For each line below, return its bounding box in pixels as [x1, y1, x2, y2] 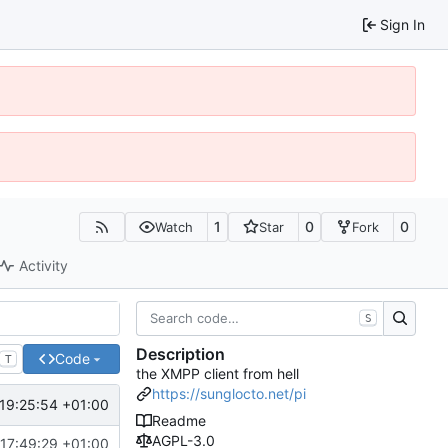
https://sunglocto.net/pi [152, 385, 306, 403]
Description [136, 344, 225, 365]
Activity [19, 257, 69, 275]
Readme [152, 412, 206, 430]
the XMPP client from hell [136, 365, 299, 383]
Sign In [380, 15, 425, 33]
